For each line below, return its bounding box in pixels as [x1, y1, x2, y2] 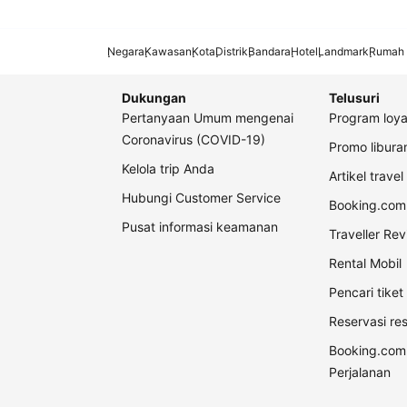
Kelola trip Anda [122, 161, 214, 177]
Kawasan [144, 45, 192, 59]
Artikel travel [329, 168, 404, 184]
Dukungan [122, 90, 186, 106]
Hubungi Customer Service [122, 190, 281, 206]
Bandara [248, 45, 291, 59]
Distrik [215, 45, 248, 59]
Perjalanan [329, 364, 392, 381]
